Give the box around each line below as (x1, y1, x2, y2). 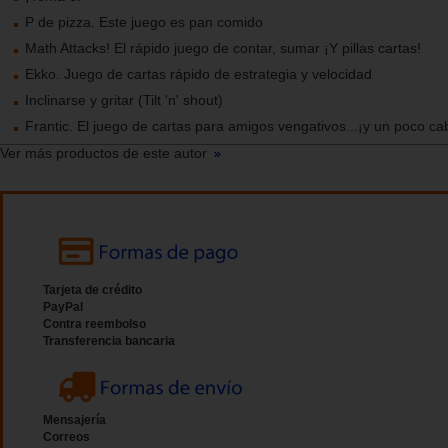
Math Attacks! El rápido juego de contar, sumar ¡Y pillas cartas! (25, 40, 421, 57)
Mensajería (43, 414, 106, 427)
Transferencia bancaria (43, 335, 175, 348)
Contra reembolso (43, 318, 146, 331)
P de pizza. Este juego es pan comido (25, 14, 263, 31)
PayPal (43, 301, 83, 314)
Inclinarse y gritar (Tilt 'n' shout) (25, 92, 223, 109)
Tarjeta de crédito (43, 284, 142, 297)
